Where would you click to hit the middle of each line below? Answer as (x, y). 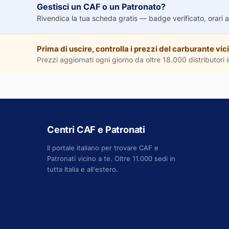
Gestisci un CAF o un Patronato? (101, 7)
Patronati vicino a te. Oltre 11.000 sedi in (111, 158)
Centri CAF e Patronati (96, 129)
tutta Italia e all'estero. (83, 169)
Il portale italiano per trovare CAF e (103, 147)
